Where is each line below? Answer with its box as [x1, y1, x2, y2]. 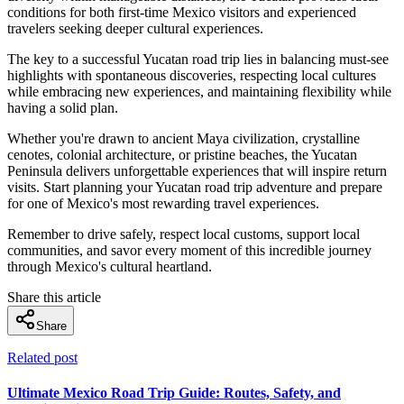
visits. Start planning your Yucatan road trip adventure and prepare [7, 179, 382, 195]
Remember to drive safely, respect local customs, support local [7, 225, 360, 242]
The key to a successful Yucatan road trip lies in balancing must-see [7, 50, 389, 67]
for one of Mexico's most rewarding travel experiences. [7, 195, 319, 211]
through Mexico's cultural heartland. [7, 258, 212, 274]
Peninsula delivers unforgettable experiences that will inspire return [7, 162, 387, 179]
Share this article [7, 289, 101, 305]
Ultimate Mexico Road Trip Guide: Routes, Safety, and [7, 385, 341, 400]
